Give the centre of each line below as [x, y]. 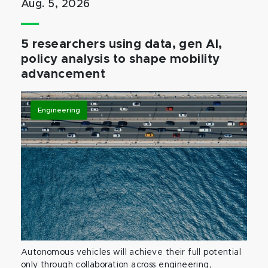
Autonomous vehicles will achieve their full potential [131, 253]
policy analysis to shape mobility [121, 60]
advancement [63, 74]
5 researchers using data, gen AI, [122, 45]
